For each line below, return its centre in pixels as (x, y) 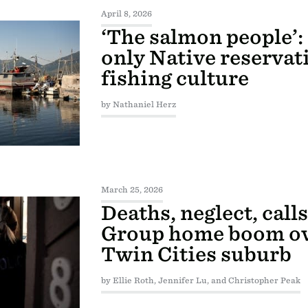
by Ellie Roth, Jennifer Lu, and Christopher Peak (200, 281)
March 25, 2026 (132, 190)
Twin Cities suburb (196, 255)
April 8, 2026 (126, 14)
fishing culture (175, 79)
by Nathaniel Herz (138, 105)
